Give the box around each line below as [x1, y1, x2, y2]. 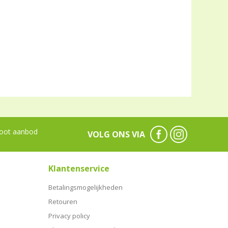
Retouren [48, 196, 78, 206]
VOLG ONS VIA [87, 128, 145, 140]
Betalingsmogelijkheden [48, 182, 123, 192]
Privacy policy [48, 211, 91, 220]
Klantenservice [48, 162, 110, 174]
